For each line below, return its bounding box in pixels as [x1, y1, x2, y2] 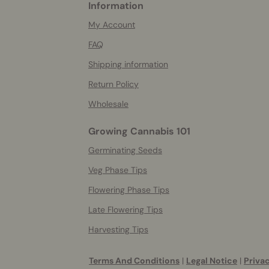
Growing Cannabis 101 [88, 124, 190, 138]
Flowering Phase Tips [88, 184, 169, 195]
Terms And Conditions [89, 255, 180, 266]
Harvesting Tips [88, 223, 148, 235]
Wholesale [88, 98, 128, 109]
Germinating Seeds [88, 144, 162, 156]
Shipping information [88, 58, 168, 70]
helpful [61, 17, 87, 29]
